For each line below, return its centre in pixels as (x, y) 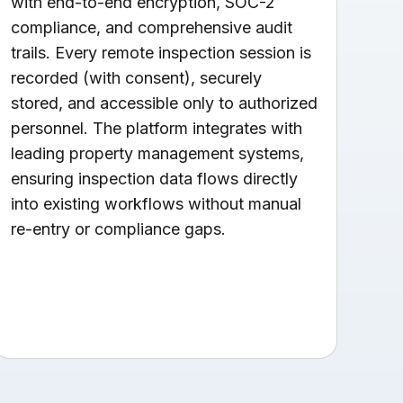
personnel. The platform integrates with (157, 128)
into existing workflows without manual (157, 203)
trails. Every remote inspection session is (161, 52)
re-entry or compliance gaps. (119, 228)
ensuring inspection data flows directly (155, 178)
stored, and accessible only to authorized (165, 103)
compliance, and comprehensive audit (152, 27)
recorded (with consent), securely (137, 77)
